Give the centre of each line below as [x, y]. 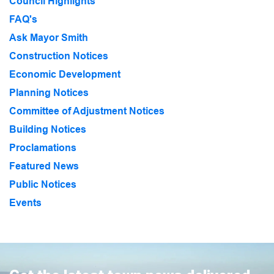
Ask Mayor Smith [49, 37]
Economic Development [65, 74]
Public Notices [43, 184]
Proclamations [43, 147]
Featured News [44, 166]
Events [25, 202]
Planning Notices [49, 92]
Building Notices [48, 129]
